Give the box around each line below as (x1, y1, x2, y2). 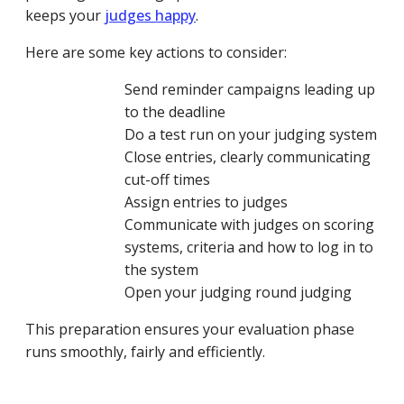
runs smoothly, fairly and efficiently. (25, 342, 265, 363)
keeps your (25, 5, 105, 26)
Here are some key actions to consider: (25, 42, 287, 63)
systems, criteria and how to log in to (124, 237, 373, 258)
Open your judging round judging (124, 282, 352, 303)
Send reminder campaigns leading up (124, 79, 375, 100)
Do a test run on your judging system (124, 124, 377, 145)
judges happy (105, 5, 196, 26)
